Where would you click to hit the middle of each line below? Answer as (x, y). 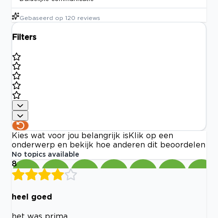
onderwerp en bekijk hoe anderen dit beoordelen (109, 145)
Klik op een (151, 136)
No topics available (45, 154)
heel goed (32, 196)
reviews (89, 18)
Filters (24, 37)
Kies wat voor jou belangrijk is (70, 136)
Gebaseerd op (41, 18)
